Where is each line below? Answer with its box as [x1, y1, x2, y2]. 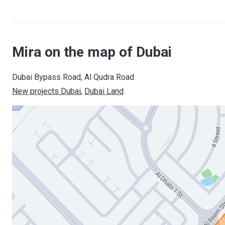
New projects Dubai [12, 86, 81, 96]
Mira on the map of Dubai [12, 44, 172, 60]
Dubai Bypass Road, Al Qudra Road [12, 72, 134, 82]
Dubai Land [84, 86, 124, 96]
